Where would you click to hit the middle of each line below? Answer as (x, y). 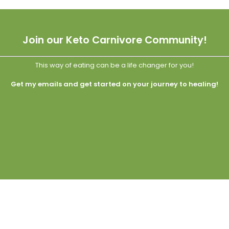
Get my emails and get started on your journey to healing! (114, 84)
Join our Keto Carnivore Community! (114, 40)
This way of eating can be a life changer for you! (114, 65)
